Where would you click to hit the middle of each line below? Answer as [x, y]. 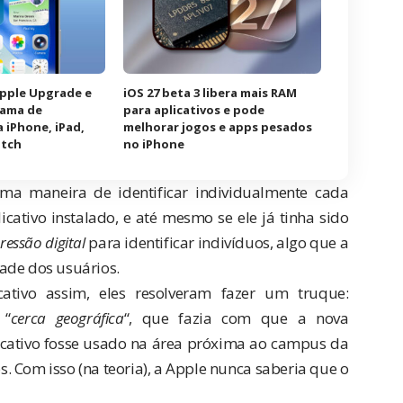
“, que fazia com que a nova [236, 318]
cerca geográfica [67, 318]
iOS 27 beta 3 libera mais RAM [210, 92]
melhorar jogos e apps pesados [218, 126]
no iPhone [154, 143]
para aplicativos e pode [194, 109]
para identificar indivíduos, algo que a [217, 242]
